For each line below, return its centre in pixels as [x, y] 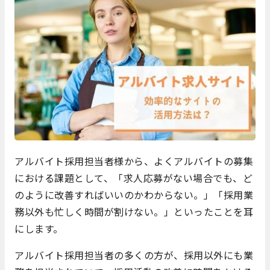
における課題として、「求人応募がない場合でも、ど [133, 177]
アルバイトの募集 [213, 161]
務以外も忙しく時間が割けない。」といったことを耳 [134, 211]
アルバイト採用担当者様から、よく [94, 161]
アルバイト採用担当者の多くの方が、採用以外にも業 [134, 255]
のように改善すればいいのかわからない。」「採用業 [134, 194]
